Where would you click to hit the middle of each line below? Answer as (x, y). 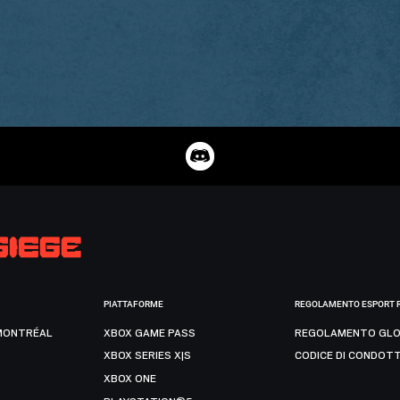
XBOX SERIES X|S (148, 356)
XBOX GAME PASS (150, 333)
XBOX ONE (130, 378)
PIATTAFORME (134, 304)
